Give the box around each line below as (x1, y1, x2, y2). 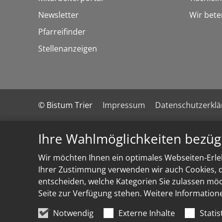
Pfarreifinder (38, 26, 86, 38)
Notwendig (53, 207, 94, 219)
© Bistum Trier (38, 100, 93, 111)
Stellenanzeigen (38, 43, 97, 55)
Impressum (103, 100, 145, 111)
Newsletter (38, 9, 79, 21)
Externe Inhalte (118, 207, 175, 219)
